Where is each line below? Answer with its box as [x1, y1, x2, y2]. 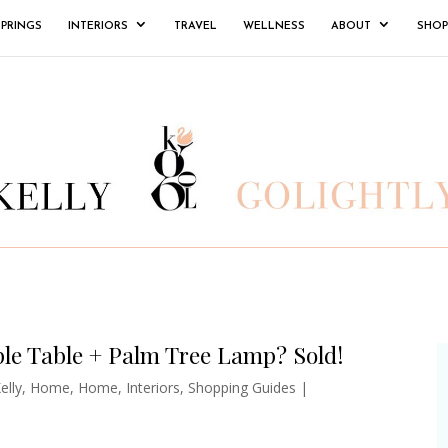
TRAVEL [174, 21, 217, 32]
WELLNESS [243, 21, 305, 32]
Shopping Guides [187, 377, 296, 397]
